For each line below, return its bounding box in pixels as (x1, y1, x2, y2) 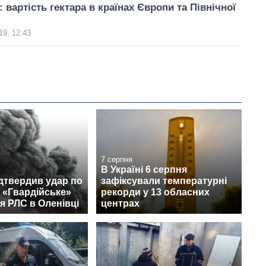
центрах (101, 198, 140, 208)
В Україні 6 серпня (101, 164, 187, 175)
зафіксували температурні (101, 175, 227, 186)
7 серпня (101, 154, 132, 164)
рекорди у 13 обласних (101, 186, 210, 197)
